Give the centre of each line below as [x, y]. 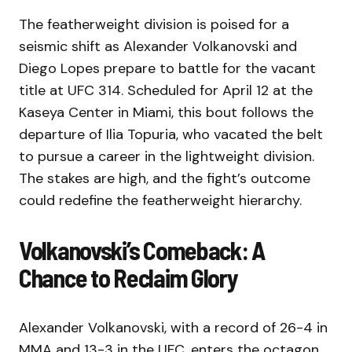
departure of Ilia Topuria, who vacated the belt [171, 135]
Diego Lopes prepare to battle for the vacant [167, 69]
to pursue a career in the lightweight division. [167, 157]
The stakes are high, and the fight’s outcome [165, 179]
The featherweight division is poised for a [154, 25]
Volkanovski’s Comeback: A [142, 250]
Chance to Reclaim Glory [128, 278]
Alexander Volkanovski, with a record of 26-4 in [173, 328]
